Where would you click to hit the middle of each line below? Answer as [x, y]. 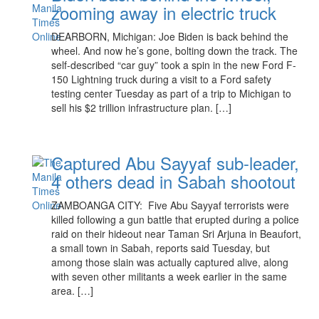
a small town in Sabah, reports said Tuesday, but [161, 248]
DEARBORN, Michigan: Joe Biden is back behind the [170, 36]
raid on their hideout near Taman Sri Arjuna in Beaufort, [177, 234]
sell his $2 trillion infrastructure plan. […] [142, 108]
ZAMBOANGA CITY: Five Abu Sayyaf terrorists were [171, 205]
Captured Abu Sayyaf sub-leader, [176, 163]
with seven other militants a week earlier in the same [169, 276]
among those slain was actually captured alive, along [170, 262]
